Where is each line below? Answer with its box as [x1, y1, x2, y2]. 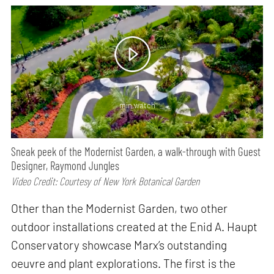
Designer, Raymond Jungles [11, 158, 120, 172]
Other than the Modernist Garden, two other [11, 201, 228, 215]
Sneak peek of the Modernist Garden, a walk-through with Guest [11, 144, 261, 158]
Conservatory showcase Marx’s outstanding [11, 237, 228, 252]
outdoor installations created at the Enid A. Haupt [11, 219, 258, 234]
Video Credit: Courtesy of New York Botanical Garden [11, 174, 200, 188]
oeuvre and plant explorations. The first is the [11, 256, 236, 270]
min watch [119, 100, 155, 111]
